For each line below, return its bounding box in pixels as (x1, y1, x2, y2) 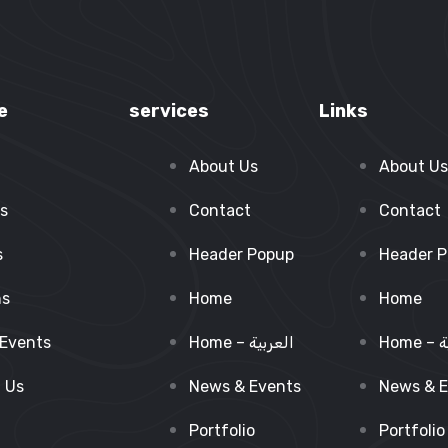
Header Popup (189, 245, 294, 264)
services (129, 100, 209, 122)
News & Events (189, 377, 301, 396)
